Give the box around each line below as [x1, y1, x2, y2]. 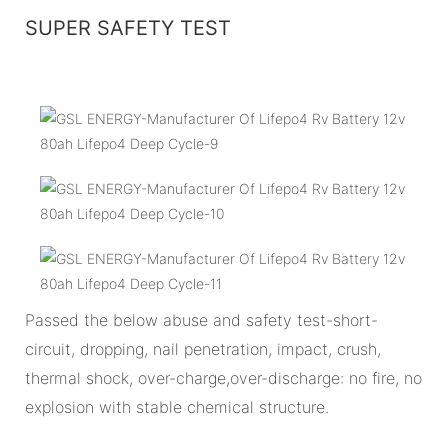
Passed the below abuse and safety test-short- [25, 309, 378, 330]
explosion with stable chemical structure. [25, 396, 329, 417]
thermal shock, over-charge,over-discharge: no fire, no [25, 367, 422, 388]
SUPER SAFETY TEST [25, 15, 231, 40]
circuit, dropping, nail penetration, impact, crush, [25, 338, 381, 359]
